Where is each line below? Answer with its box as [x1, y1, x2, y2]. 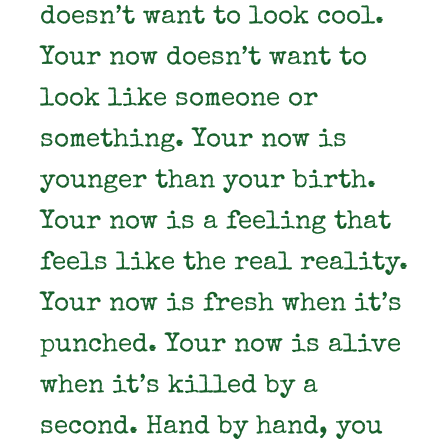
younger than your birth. [40, 169, 376, 195]
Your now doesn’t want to [40, 46, 367, 72]
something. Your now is [40, 128, 347, 154]
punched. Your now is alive [40, 333, 401, 359]
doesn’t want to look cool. [40, 5, 384, 31]
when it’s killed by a [40, 374, 318, 400]
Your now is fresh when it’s [40, 292, 402, 318]
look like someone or [40, 87, 318, 113]
